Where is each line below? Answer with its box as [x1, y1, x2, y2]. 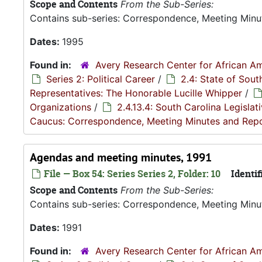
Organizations [30, 101, 91, 113]
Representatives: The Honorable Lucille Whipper [30, 87, 242, 99]
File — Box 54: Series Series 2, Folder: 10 [42, 167, 220, 180]
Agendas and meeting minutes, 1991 [30, 150, 212, 165]
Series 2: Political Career [46, 73, 155, 85]
